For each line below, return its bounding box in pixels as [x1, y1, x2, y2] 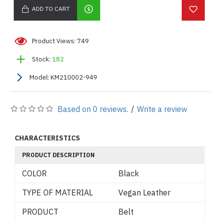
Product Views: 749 [32, 36, 89, 45]
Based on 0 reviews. [57, 104, 128, 114]
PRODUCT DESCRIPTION [22, 151, 95, 159]
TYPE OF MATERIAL [22, 187, 93, 197]
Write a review [137, 104, 187, 114]
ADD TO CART [32, 5, 70, 12]
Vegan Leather [118, 187, 170, 197]
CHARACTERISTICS [15, 133, 80, 142]
